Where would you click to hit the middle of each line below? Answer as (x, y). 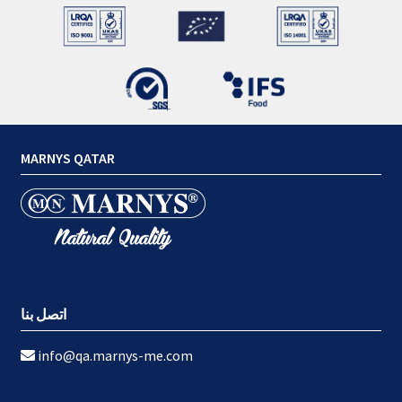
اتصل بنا (43, 314)
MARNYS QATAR (67, 158)
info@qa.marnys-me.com (115, 355)
